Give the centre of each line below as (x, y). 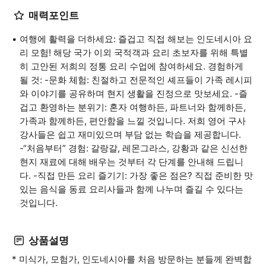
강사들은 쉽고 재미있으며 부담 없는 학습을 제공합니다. (130, 134)
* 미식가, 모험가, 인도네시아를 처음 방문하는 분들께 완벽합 (132, 259)
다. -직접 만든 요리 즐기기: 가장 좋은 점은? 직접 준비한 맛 (136, 175)
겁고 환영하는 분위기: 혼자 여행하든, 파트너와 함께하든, (133, 107)
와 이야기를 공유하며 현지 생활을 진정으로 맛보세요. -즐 (134, 94)
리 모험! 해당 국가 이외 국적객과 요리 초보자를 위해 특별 (134, 53)
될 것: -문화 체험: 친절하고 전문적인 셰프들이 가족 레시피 (136, 80)
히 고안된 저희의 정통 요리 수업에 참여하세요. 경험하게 (132, 66)
